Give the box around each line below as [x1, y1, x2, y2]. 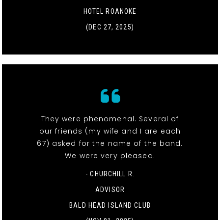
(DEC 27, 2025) [86, 23, 134, 31]
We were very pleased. [65, 150, 155, 161]
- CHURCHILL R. [85, 169, 135, 178]
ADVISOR [95, 185, 125, 193]
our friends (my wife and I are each [39, 126, 181, 136]
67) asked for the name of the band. [37, 138, 183, 148]
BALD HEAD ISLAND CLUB [69, 201, 151, 209]
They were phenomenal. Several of [41, 113, 179, 124]
